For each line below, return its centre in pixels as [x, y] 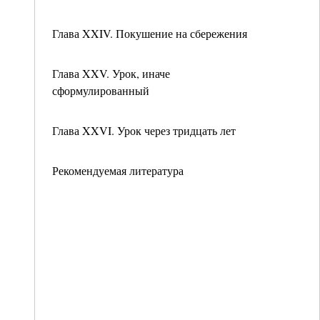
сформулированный [101, 90]
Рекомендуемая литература [118, 170]
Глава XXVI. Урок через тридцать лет [144, 130]
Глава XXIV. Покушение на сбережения [150, 33]
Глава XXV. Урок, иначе [111, 73]
